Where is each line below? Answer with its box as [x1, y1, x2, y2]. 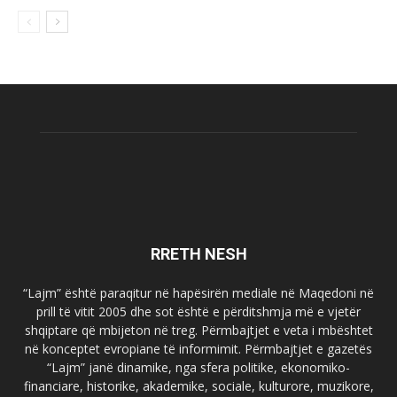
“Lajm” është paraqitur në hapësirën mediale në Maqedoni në [23, 284, 374, 302]
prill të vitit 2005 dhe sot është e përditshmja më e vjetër [36, 303, 361, 321]
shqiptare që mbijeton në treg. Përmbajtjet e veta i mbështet [24, 322, 373, 339]
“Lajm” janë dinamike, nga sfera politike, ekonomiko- [47, 359, 350, 377]
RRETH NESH [150, 245, 247, 264]
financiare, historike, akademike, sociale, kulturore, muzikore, [23, 378, 374, 395]
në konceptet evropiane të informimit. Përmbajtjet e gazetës [25, 340, 372, 358]
